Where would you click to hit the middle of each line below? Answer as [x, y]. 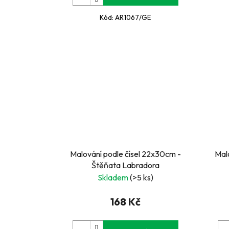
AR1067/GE [133, 17]
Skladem [113, 178]
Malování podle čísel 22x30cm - [106, 154]
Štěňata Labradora [125, 165]
